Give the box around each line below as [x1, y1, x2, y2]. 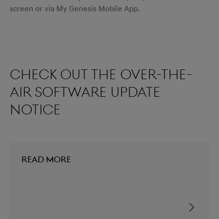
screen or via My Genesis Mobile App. [10, 2, 140, 16]
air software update [10, 79, 160, 105]
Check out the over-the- [10, 62, 192, 88]
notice [10, 97, 61, 123]
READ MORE [22, 152, 71, 168]
